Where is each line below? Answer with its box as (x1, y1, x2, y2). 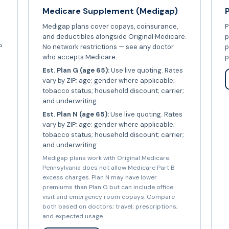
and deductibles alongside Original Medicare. (42, 32, 187, 41)
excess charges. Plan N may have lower (42, 173, 157, 181)
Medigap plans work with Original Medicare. (42, 153, 170, 162)
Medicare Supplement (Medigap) (42, 5, 178, 16)
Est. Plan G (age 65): (42, 65, 109, 75)
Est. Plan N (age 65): (42, 109, 109, 119)
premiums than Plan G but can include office (42, 182, 173, 191)
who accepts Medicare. (42, 52, 117, 61)
